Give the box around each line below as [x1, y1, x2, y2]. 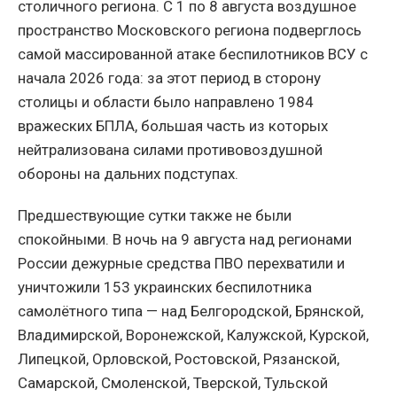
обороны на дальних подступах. [18, 164, 238, 183]
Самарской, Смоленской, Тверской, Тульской [18, 373, 328, 392]
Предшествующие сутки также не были [18, 206, 292, 224]
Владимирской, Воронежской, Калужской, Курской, [18, 325, 369, 344]
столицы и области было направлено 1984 [18, 92, 314, 111]
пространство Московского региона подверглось [18, 20, 362, 39]
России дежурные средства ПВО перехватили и [18, 253, 345, 272]
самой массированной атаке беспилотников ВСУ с [18, 44, 368, 63]
